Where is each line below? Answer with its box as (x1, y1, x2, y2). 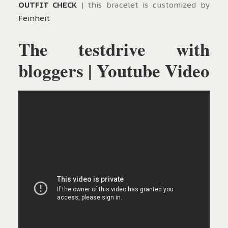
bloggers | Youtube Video (18, 58, 210, 84)
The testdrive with (18, 36, 210, 63)
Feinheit (18, 13, 50, 23)
